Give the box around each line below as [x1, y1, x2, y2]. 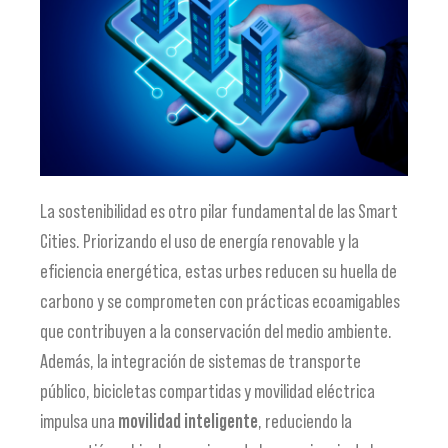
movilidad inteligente [118, 409, 258, 432]
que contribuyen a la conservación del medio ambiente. [40, 319, 392, 342]
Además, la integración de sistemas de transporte [40, 349, 361, 372]
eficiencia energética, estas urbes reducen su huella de [40, 259, 397, 282]
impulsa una [40, 409, 118, 432]
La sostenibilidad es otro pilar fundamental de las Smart [40, 199, 398, 222]
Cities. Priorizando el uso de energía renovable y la [40, 229, 359, 252]
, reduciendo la [258, 409, 352, 432]
